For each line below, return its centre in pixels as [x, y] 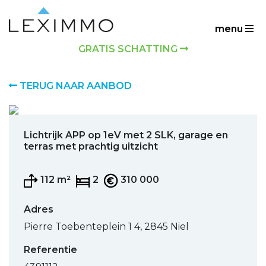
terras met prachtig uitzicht [91, 146]
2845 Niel [167, 226]
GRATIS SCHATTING [129, 49]
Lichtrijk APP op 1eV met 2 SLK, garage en [126, 135]
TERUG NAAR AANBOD [75, 86]
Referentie [50, 249]
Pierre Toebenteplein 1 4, [84, 226]
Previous [47, 116]
